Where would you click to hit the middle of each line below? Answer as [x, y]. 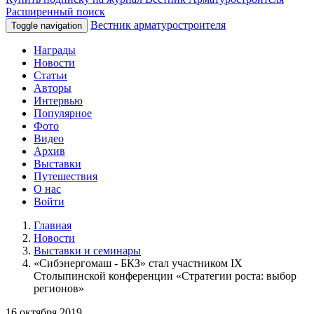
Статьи [50, 75]
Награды [55, 50]
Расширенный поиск [55, 12]
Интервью [58, 101]
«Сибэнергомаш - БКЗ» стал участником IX [138, 263]
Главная [53, 225]
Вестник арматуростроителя [158, 25]
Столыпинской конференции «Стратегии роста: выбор [165, 276]
